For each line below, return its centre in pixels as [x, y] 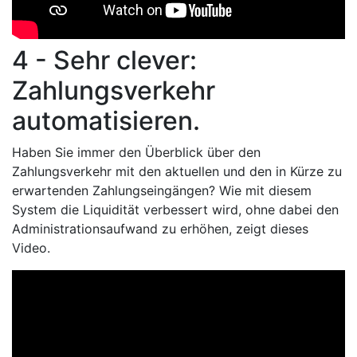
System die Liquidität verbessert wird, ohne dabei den [175, 210]
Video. [31, 248]
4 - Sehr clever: [104, 61]
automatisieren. [106, 121]
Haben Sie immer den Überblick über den [136, 153]
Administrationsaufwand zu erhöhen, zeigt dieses [160, 229]
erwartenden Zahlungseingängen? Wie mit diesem [162, 191]
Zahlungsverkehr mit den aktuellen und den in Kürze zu [177, 172]
